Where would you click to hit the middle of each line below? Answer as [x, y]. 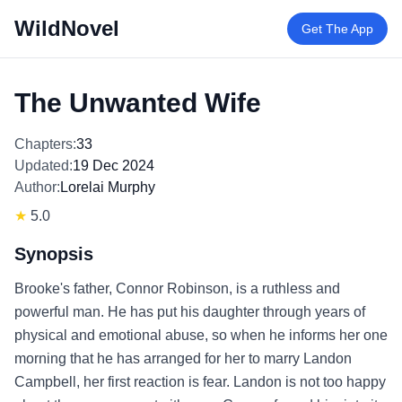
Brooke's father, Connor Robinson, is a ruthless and [177, 288]
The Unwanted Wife [138, 103]
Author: [37, 187]
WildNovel [67, 28]
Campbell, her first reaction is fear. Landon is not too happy [200, 382]
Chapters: [45, 144]
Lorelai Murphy [108, 187]
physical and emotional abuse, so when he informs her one [201, 335]
